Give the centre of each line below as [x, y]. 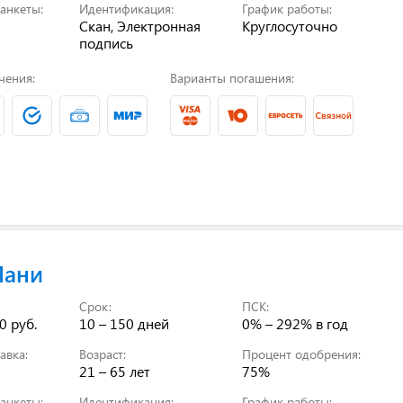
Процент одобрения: [302, 354]
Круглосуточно [290, 25]
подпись [107, 42]
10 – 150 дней [125, 323]
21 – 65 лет [115, 371]
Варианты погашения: [232, 77]
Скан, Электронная [140, 25]
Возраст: [103, 354]
